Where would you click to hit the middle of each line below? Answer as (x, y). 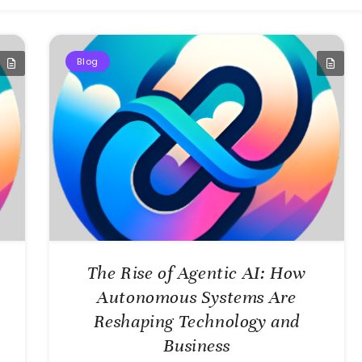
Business (197, 345)
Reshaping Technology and (196, 321)
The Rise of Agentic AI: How (196, 272)
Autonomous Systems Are (197, 297)
